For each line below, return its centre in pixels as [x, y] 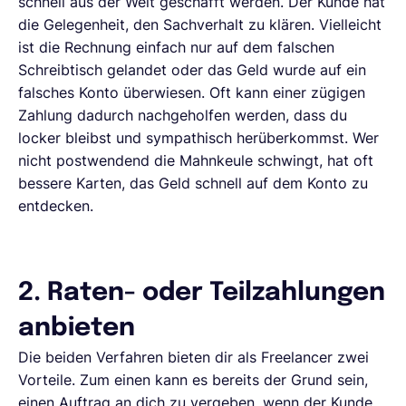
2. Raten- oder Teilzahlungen [202, 293]
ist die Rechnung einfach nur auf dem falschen [176, 47]
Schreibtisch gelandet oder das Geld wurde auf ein [192, 69]
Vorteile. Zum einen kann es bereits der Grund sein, [193, 379]
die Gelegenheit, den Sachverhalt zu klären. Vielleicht [200, 24]
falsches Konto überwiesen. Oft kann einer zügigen [192, 92]
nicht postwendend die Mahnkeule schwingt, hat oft [196, 160]
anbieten [77, 328]
